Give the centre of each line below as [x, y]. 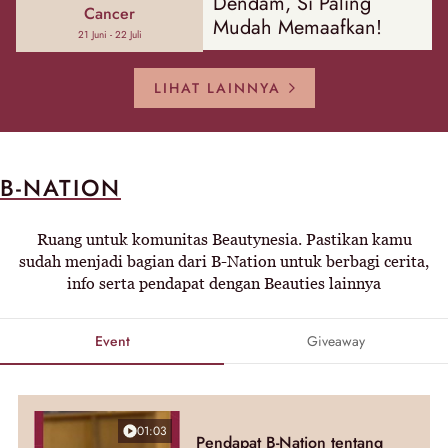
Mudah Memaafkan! [298, 27]
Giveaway [336, 341]
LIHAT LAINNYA [217, 88]
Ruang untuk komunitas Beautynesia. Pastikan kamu [224, 239]
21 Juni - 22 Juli [109, 35]
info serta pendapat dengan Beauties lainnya [224, 283]
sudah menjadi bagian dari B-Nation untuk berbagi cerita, [224, 261]
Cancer [110, 14]
